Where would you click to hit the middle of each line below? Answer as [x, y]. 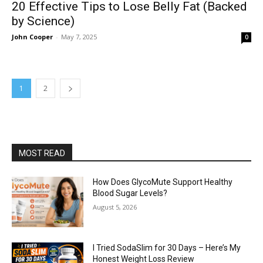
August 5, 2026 [115, 207]
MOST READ [42, 153]
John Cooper [32, 37]
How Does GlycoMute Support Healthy [163, 182]
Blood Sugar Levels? [130, 193]
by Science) [43, 21]
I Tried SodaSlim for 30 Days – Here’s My [167, 247]
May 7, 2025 [79, 37]
